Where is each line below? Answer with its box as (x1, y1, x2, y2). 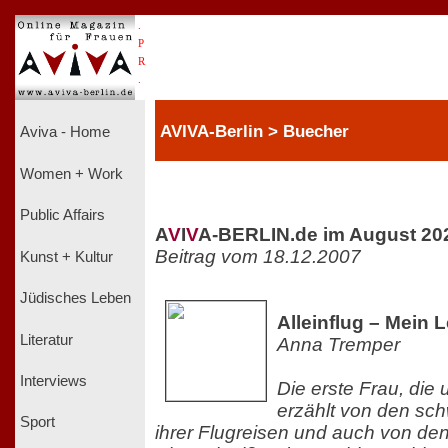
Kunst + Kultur (20, 248, 113, 265)
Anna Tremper (277, 333, 400, 355)
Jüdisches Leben (20, 290, 131, 307)
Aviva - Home (20, 124, 110, 141)
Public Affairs (20, 207, 105, 224)
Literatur (20, 331, 73, 348)
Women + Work (20, 165, 123, 182)
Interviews (20, 372, 87, 389)
